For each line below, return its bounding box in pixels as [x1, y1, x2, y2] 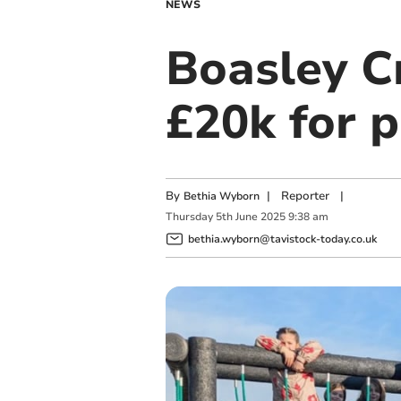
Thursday [165, 209, 213, 225]
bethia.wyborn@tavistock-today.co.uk [187, 231, 377, 246]
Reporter [280, 188, 329, 204]
